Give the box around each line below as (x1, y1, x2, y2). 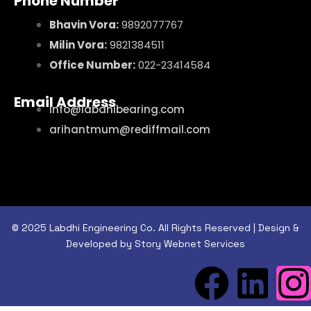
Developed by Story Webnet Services (66, 237, 245, 250)
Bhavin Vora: (49, 17, 119, 32)
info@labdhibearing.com (49, 102, 185, 117)
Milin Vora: (49, 37, 107, 52)
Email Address (14, 92, 116, 112)
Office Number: (49, 57, 135, 72)
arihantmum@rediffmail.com (49, 122, 210, 137)
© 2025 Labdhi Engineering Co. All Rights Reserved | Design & (12, 221, 299, 234)
